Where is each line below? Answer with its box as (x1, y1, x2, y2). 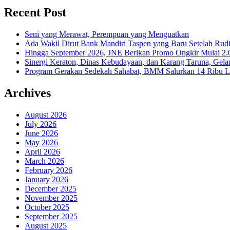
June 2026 (25, 128, 58, 138)
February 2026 (25, 165, 72, 175)
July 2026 (25, 119, 56, 128)
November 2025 (25, 193, 78, 202)
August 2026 (25, 110, 67, 119)
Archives (4, 86, 51, 100)
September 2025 (25, 212, 78, 221)
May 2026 (25, 138, 58, 147)
